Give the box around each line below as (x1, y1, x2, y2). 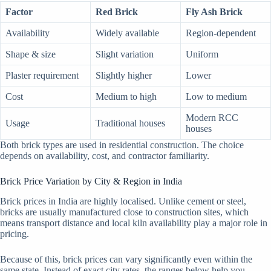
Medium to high (96, 91, 157, 102)
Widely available (96, 28, 159, 39)
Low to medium (186, 91, 247, 102)
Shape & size (5, 49, 56, 60)
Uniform (186, 49, 218, 60)
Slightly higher (96, 70, 152, 81)
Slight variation (96, 49, 154, 60)
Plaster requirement (5, 70, 79, 81)
